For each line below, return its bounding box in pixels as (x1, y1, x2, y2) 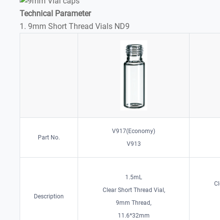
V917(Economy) (112, 127, 156, 135)
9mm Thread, (116, 199, 152, 206)
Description (34, 192, 64, 200)
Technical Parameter (20, 8, 91, 18)
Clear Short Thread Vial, (102, 186, 165, 193)
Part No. (38, 134, 60, 141)
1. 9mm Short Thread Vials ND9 (20, 21, 130, 31)
